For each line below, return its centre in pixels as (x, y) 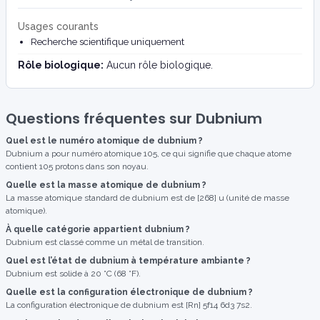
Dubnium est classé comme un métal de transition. (105, 242)
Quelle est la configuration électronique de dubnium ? (129, 292)
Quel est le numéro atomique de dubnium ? (104, 141)
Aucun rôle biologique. (158, 65)
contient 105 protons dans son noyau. (77, 166)
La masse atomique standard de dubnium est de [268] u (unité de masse (147, 198)
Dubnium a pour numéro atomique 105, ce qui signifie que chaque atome (149, 154)
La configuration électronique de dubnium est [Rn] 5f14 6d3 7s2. (129, 305)
